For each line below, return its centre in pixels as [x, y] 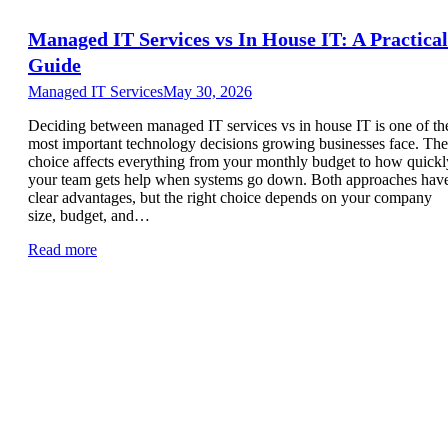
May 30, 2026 [207, 91]
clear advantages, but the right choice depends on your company [230, 197]
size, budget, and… [89, 215]
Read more [62, 249]
